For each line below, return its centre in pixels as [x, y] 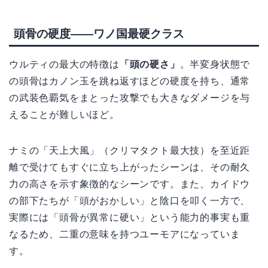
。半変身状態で [215, 64]
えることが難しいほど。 [64, 114]
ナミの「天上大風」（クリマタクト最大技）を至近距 [130, 150]
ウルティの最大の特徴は [64, 64]
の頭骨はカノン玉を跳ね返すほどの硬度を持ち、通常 [130, 81]
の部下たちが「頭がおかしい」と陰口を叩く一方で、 [130, 200]
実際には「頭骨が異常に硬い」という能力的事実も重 [130, 217]
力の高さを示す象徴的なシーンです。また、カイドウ [130, 184]
